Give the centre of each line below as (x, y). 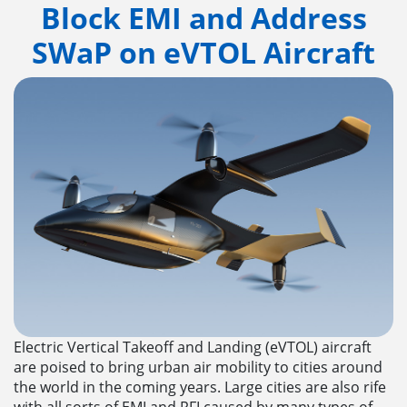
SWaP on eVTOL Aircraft (203, 52)
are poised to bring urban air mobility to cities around (198, 367)
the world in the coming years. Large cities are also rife (200, 387)
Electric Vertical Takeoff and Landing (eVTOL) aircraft (193, 347)
